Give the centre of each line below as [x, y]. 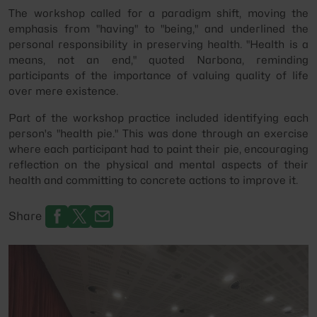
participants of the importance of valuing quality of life [158, 75]
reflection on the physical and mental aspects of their [158, 165]
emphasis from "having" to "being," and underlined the [158, 29]
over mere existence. [63, 91]
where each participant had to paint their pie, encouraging [158, 149]
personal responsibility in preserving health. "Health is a [158, 44]
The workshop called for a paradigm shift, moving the [158, 13]
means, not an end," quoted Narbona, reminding [158, 60]
